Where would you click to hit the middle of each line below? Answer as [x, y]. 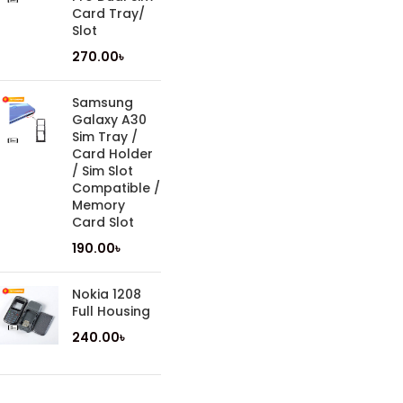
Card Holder [112, 154]
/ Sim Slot [103, 171]
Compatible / [116, 188]
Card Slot [103, 222]
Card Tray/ [108, 13]
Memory [99, 205]
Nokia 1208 [107, 294]
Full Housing [111, 311]
